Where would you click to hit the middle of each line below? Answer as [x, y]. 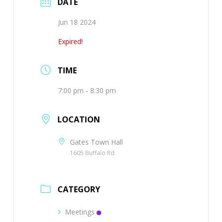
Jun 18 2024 [77, 22]
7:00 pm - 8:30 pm [87, 91]
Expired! [70, 42]
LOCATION [79, 120]
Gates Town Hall [96, 142]
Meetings [80, 212]
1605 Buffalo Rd [92, 153]
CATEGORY [79, 190]
